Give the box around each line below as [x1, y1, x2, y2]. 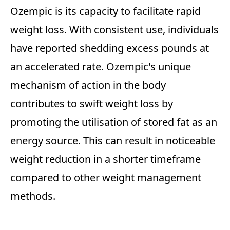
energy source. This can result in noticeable [10, 133, 215, 148]
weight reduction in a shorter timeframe [10, 152, 201, 166]
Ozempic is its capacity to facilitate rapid [10, 4, 201, 18]
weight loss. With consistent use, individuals [10, 23, 219, 37]
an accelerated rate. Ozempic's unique [10, 60, 191, 74]
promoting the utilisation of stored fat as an [10, 115, 217, 129]
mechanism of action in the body [10, 78, 166, 92]
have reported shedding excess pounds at [10, 41, 209, 55]
